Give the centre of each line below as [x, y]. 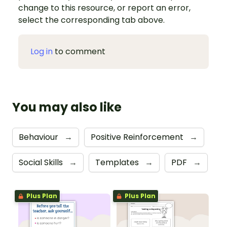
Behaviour [40, 137]
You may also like [67, 107]
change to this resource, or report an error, [104, 8]
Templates [118, 163]
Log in [42, 52]
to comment [79, 52]
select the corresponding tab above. [91, 20]
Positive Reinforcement [138, 137]
